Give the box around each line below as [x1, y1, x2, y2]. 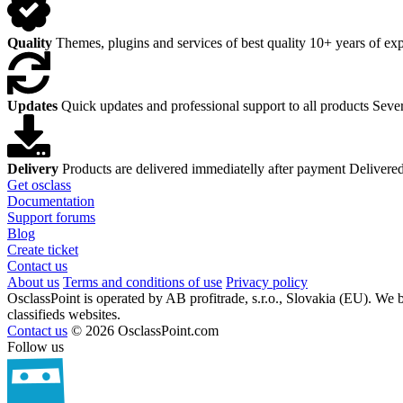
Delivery [7, 161, 58, 177]
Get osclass [7, 177, 71, 193]
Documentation [7, 193, 94, 210]
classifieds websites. [7, 307, 121, 323]
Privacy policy [226, 274, 308, 291]
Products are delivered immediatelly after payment [62, 161, 345, 177]
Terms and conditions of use [63, 274, 222, 291]
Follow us [7, 339, 64, 355]
